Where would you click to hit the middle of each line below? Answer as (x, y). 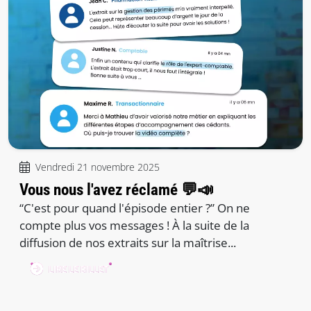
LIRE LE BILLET (79, 269)
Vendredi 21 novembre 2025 (98, 167)
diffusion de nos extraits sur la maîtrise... (128, 242)
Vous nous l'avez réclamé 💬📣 (116, 189)
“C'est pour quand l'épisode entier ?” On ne (135, 208)
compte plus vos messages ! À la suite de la (134, 225)
